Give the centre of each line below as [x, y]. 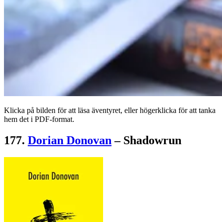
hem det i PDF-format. [39, 119]
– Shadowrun [146, 140]
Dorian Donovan [70, 140]
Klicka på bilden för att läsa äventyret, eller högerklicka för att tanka [110, 110]
